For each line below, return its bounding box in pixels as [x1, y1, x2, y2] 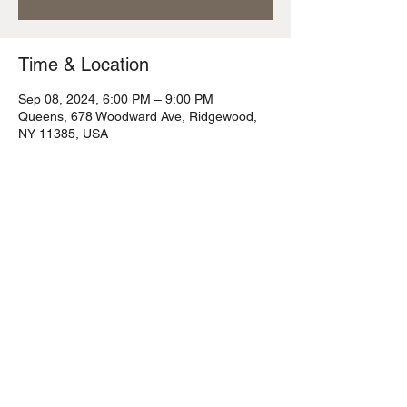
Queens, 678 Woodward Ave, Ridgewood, [18, 109, 257, 124]
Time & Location [18, 54, 149, 75]
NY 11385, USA [18, 126, 108, 141]
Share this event [18, 223, 149, 245]
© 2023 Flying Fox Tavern [71, 342, 218, 357]
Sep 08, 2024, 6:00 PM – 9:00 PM [18, 92, 213, 106]
